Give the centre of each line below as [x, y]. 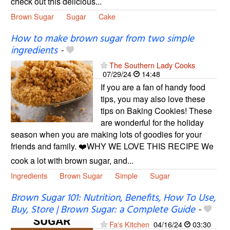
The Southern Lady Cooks [152, 65]
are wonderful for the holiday [152, 123]
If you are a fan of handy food [153, 87]
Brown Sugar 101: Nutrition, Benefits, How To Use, [113, 198]
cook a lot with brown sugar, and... [72, 161]
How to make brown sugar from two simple [102, 39]
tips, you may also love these [153, 99]
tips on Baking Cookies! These [156, 111]
